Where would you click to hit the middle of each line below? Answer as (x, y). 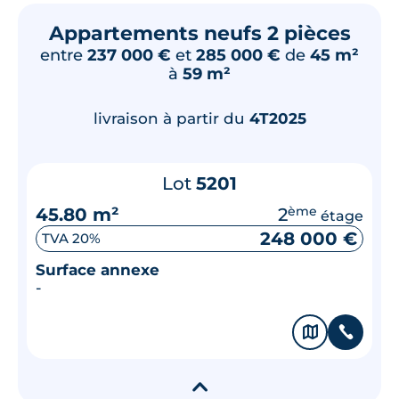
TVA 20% (71, 238)
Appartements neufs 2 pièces (199, 33)
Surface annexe (98, 269)
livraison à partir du (171, 118)
